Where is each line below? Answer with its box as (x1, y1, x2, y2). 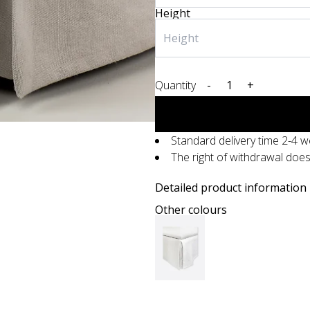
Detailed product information (155, 180, 307, 195)
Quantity (155, 77, 196, 93)
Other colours (155, 202, 227, 217)
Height (155, 6, 190, 21)
